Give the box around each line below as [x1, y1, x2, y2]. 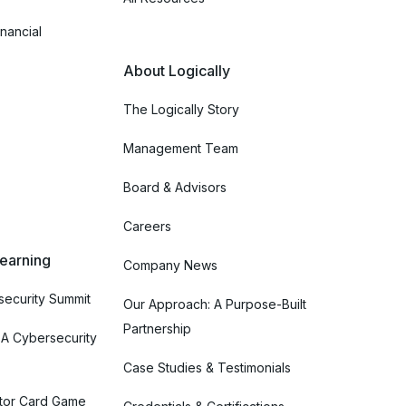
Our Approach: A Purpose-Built [123, 295, 306, 312]
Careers [123, 217, 171, 234]
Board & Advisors [123, 179, 227, 195]
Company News [123, 256, 217, 273]
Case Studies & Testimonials [123, 359, 291, 375]
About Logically [123, 61, 230, 80]
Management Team [123, 140, 238, 156]
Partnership [123, 320, 191, 336]
